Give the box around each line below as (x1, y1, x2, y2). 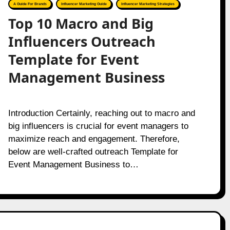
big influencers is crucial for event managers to (8, 121, 188, 131)
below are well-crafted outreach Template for (8, 147, 178, 157)
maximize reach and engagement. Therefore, (8, 134, 180, 144)
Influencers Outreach (8, 32, 156, 51)
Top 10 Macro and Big (8, 14, 154, 33)
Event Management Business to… (8, 160, 139, 169)
